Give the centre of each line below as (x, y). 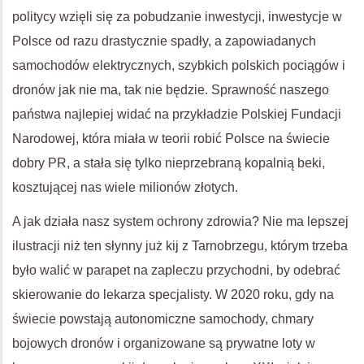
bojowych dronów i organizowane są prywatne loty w (164, 343)
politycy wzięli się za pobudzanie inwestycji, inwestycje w (177, 17)
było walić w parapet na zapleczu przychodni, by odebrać (176, 270)
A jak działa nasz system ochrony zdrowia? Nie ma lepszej (180, 221)
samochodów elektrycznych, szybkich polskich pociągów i (179, 65)
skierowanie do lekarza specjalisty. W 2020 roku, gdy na (173, 295)
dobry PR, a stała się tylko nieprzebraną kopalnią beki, (169, 163)
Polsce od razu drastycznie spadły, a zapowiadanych (164, 41)
